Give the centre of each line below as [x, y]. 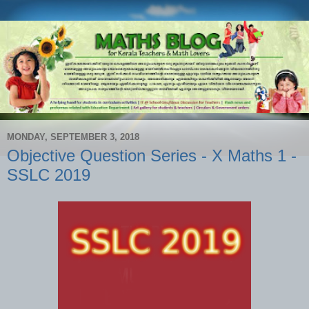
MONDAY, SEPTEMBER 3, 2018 [73, 137]
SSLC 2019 [49, 175]
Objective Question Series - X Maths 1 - [152, 156]
